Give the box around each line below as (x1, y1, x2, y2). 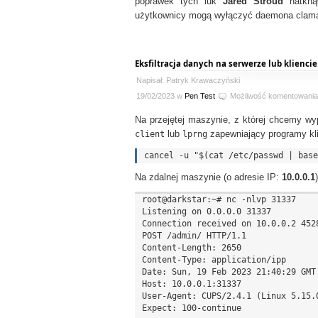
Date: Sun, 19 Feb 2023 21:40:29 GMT (142, 267, 316, 277)
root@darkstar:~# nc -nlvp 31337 (142, 194, 296, 204)
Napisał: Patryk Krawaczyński (136, 76, 240, 84)
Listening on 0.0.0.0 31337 (142, 207, 271, 216)
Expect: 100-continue (142, 303, 241, 313)
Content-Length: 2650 (142, 243, 241, 253)
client (135, 129, 165, 139)
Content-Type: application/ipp (142, 255, 286, 265)
